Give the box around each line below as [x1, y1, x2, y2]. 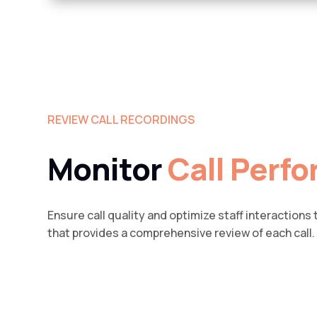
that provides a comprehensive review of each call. [47, 224, 316, 241]
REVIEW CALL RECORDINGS [47, 112, 195, 128]
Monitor [47, 148, 168, 190]
